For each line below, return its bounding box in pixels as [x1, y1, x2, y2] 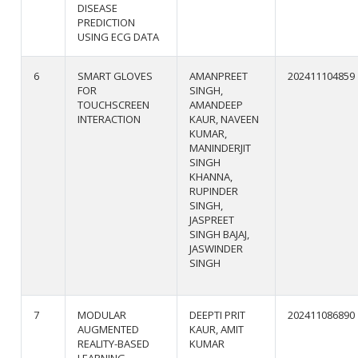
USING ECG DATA [78, 29, 160, 44]
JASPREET [189, 212, 235, 227]
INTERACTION [78, 111, 141, 126]
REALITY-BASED [78, 336, 150, 351]
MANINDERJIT [189, 140, 252, 155]
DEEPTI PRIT [189, 307, 246, 322]
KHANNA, [189, 169, 233, 184]
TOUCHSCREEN [78, 97, 150, 112]
